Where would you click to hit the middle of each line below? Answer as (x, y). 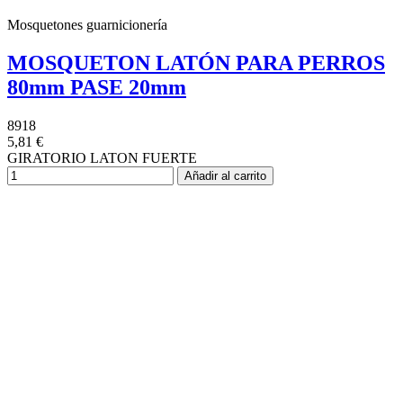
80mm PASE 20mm (97, 88)
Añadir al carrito (225, 176)
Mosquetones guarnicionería (87, 25)
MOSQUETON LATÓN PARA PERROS (196, 63)
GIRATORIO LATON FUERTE (102, 158)
